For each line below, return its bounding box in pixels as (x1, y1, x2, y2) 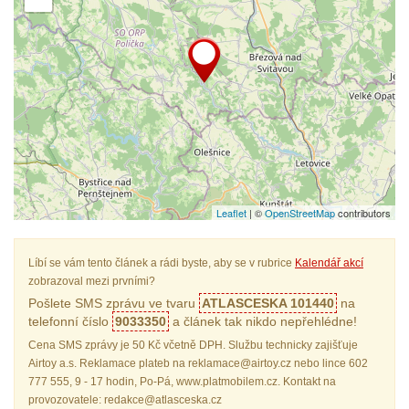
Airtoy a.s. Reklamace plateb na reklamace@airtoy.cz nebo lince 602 (28, 357, 368, 370)
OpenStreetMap (265, 205, 335, 220)
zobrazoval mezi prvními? (28, 275, 155, 288)
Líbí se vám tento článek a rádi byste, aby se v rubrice (28, 257, 295, 269)
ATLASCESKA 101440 (202, 296, 334, 310)
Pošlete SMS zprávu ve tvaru (28, 296, 199, 310)
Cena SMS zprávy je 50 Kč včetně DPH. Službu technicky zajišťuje (28, 339, 358, 351)
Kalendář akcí (295, 257, 363, 269)
